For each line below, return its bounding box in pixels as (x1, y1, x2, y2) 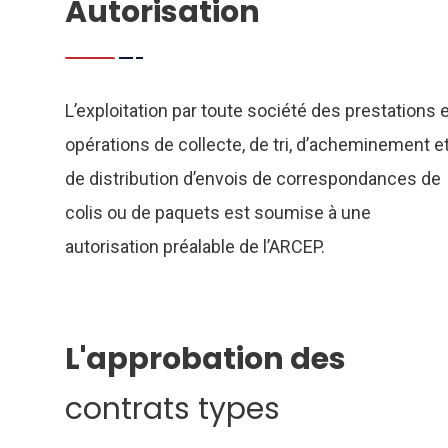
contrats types (64, 388, 280, 430)
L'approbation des (64, 338, 346, 380)
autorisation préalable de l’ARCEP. (64, 236, 325, 257)
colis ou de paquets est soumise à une (64, 202, 371, 223)
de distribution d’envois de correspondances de (64, 168, 441, 189)
